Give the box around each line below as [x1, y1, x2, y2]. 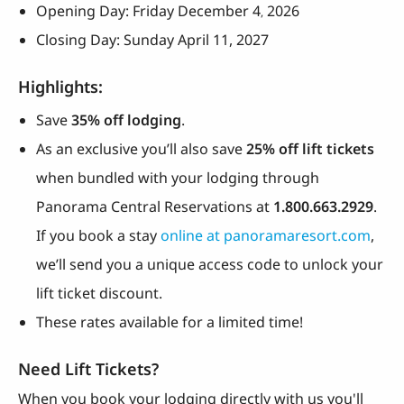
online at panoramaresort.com [161, 225, 371, 246]
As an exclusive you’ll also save [36, 139, 243, 160]
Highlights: [18, 76, 103, 98]
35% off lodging [71, 110, 181, 131]
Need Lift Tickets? [18, 358, 159, 381]
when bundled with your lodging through [36, 168, 319, 188]
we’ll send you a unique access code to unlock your [36, 254, 383, 275]
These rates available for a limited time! [36, 312, 303, 333]
